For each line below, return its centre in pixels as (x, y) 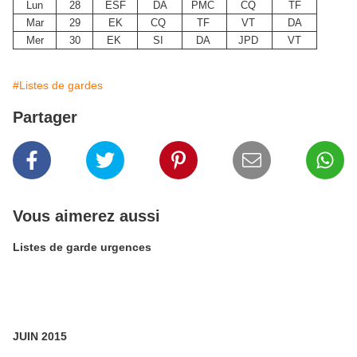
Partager (45, 117)
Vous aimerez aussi (86, 216)
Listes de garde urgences (82, 247)
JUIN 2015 (40, 336)
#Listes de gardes (58, 85)
